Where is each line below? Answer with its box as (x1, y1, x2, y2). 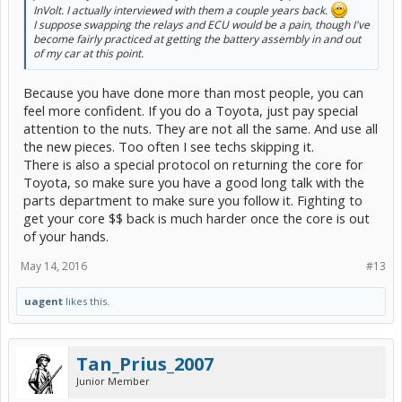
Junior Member (76, 373, 150, 388)
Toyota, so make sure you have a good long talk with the (23, 172, 364, 191)
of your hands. (23, 226, 109, 245)
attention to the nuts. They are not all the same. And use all (23, 118, 378, 137)
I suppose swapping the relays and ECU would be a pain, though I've (33, 17, 370, 33)
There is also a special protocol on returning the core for (23, 154, 363, 173)
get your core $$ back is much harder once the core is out (23, 208, 370, 227)
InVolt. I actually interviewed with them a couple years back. (33, 3, 330, 19)
